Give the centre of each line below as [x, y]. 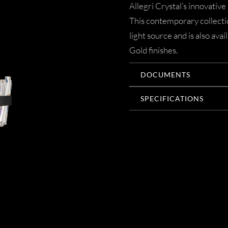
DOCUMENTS [165, 75]
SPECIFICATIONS [172, 99]
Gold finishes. [153, 50]
